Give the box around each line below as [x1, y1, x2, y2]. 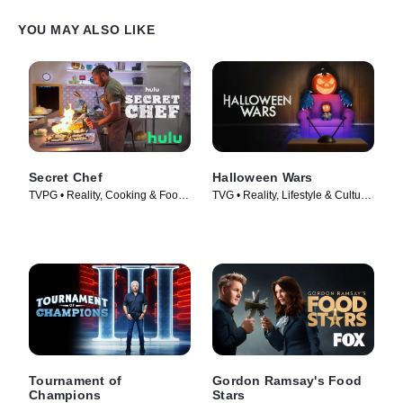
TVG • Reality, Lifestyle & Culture [212, 189, 371, 202]
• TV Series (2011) [212, 204, 301, 218]
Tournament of [29, 372, 122, 388]
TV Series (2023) [29, 204, 112, 218]
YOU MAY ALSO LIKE [18, 22, 156, 37]
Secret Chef [29, 170, 103, 185]
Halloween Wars [212, 170, 313, 185]
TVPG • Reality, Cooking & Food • [29, 189, 191, 202]
